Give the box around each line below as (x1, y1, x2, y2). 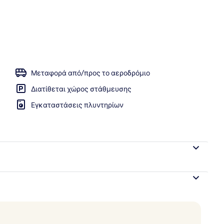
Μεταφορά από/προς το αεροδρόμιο (31, 68, 150, 77)
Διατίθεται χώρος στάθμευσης (31, 84, 131, 93)
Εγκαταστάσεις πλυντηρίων (31, 100, 123, 109)
